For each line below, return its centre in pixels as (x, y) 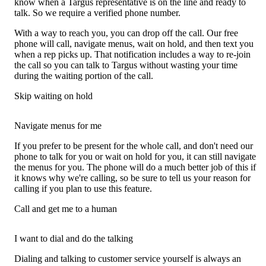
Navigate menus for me (58, 125)
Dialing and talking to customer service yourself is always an (128, 258)
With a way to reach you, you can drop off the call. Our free (126, 33)
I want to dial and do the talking (74, 238)
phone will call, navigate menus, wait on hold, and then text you (134, 43)
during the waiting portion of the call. (84, 75)
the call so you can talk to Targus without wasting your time (126, 65)
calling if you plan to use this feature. (83, 188)
